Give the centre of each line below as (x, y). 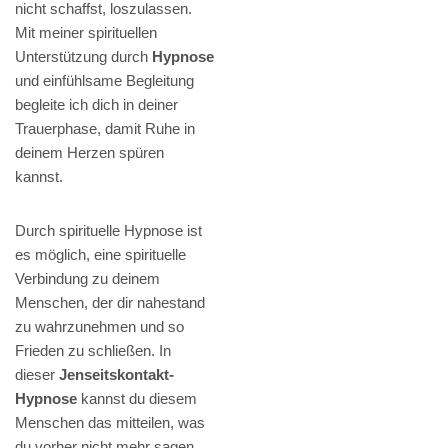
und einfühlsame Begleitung (104, 81)
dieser (37, 375)
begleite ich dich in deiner (96, 105)
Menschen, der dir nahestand (110, 303)
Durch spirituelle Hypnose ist (108, 231)
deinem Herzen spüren (89, 153)
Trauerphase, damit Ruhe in (105, 129)
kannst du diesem (137, 399)
